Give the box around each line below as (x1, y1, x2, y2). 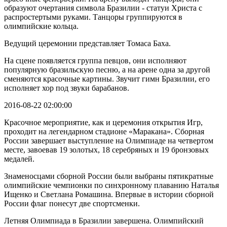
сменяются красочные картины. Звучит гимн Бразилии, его (4, 74, 210, 83)
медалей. (4, 154, 34, 163)
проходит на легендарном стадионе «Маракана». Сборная (4, 127, 204, 136)
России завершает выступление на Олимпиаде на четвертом (4, 136, 213, 145)
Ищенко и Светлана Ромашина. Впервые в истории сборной (4, 190, 214, 199)
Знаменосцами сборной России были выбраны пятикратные (4, 171, 213, 180)
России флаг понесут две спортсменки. (4, 199, 140, 208)
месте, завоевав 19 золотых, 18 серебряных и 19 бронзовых (4, 145, 209, 154)
